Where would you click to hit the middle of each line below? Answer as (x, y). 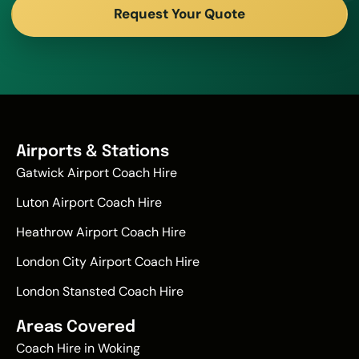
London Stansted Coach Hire (100, 291)
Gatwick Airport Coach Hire (97, 172)
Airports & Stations (93, 151)
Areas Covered (76, 327)
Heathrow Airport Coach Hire (101, 232)
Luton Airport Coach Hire (89, 202)
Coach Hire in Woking (78, 348)
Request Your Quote (179, 14)
